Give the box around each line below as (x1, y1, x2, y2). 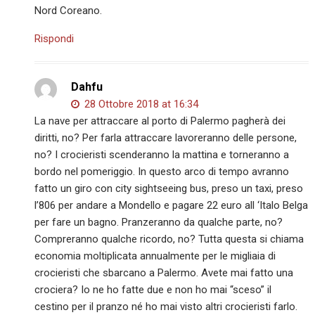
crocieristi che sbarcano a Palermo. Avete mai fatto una (34, 266, 294, 279)
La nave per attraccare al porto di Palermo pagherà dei (34, 114, 286, 127)
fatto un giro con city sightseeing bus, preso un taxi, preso (34, 181, 304, 195)
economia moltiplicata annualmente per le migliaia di (34, 249, 276, 262)
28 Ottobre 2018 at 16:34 (82, 97, 199, 110)
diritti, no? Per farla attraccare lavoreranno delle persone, (34, 131, 297, 144)
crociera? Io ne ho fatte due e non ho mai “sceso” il (34, 283, 272, 296)
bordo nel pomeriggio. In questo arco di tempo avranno (34, 165, 290, 178)
